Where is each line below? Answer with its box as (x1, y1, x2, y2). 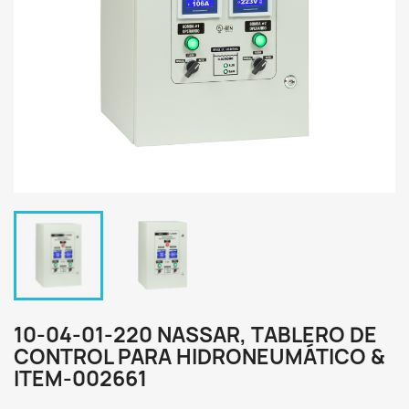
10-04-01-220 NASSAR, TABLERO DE (14, 321, 377, 349)
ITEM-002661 (14, 365, 147, 393)
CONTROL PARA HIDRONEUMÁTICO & (14, 343, 384, 371)
